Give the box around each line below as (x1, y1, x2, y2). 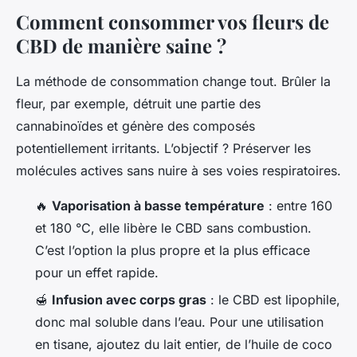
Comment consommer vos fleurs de (16, 8, 329, 34)
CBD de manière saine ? (16, 32, 226, 58)
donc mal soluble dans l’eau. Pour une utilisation (35, 314, 324, 331)
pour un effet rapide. (35, 264, 159, 280)
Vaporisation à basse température (52, 197, 265, 214)
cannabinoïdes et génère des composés (16, 117, 255, 134)
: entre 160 (265, 197, 332, 214)
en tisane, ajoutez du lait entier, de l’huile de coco (35, 336, 332, 353)
